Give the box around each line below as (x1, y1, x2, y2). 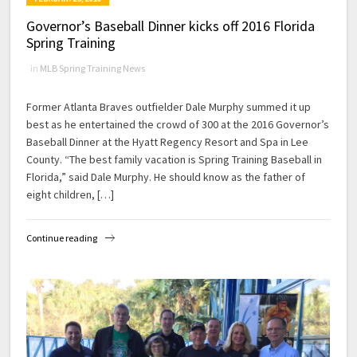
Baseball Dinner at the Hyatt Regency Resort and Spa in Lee (26, 135, 309, 150)
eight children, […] (26, 187, 115, 202)
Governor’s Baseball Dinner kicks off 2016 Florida (26, 17, 316, 36)
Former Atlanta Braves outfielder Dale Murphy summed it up (26, 100, 312, 115)
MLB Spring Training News (40, 62, 146, 75)
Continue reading (26, 231, 98, 244)
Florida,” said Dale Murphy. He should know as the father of (26, 170, 306, 185)
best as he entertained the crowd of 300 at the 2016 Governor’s (26, 117, 330, 132)
